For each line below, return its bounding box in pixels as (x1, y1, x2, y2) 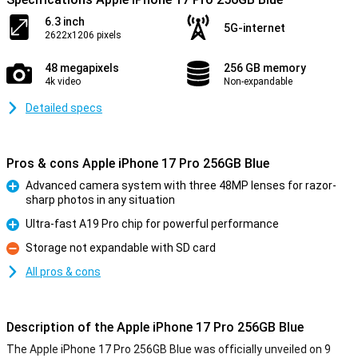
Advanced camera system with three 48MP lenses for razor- (26, 179, 336, 192)
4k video (45, 76, 81, 87)
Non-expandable (224, 76, 292, 87)
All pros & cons (26, 265, 101, 278)
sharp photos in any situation (26, 193, 175, 206)
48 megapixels (45, 62, 119, 74)
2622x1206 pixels (45, 30, 121, 41)
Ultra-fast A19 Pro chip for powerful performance (26, 217, 279, 230)
